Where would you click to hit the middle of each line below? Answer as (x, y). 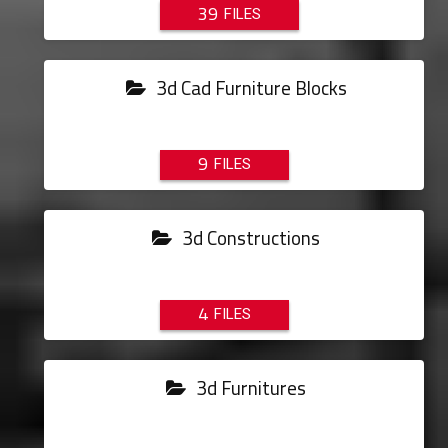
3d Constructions (249, 238)
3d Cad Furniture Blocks (249, 88)
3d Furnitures (249, 388)
